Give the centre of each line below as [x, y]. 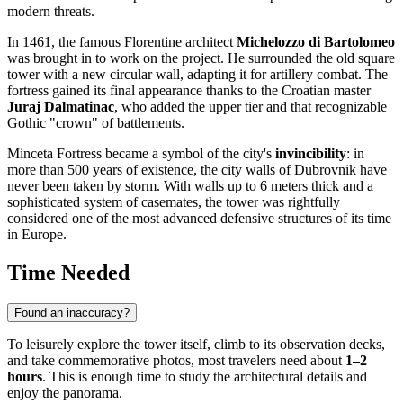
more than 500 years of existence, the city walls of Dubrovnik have [197, 170]
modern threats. [51, 12]
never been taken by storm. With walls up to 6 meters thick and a [190, 186]
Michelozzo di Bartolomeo [316, 42]
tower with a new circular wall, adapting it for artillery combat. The [197, 75]
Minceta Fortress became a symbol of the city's [141, 154]
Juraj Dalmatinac [61, 107]
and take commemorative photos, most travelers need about [176, 361]
